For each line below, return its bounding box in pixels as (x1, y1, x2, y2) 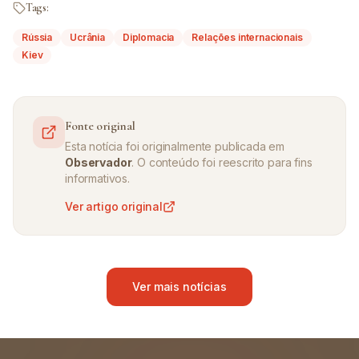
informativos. (65, 171, 130, 185)
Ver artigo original (65, 200, 163, 213)
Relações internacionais (192, 31, 303, 43)
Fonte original (65, 118, 135, 134)
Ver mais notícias (132, 280, 227, 293)
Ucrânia (70, 31, 105, 43)
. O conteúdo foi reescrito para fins (131, 155, 313, 169)
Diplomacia (122, 31, 175, 43)
